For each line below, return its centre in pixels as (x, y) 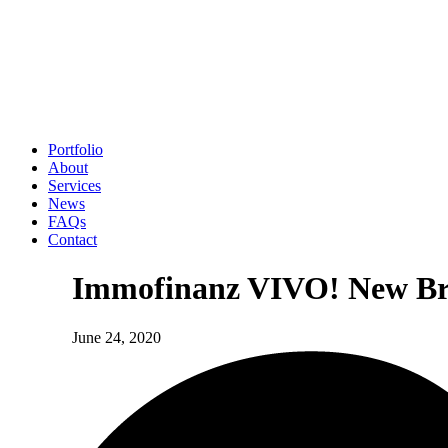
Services (74, 185)
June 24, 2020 (116, 337)
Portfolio (75, 149)
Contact (72, 239)
